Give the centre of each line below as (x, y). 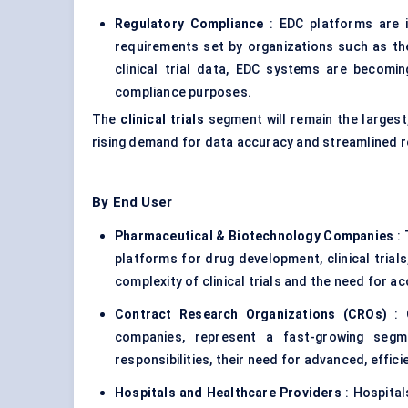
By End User (133, 203)
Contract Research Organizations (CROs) (251, 315)
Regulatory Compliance (189, 24)
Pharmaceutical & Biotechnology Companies (255, 236)
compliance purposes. (183, 92)
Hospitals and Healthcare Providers (228, 393)
